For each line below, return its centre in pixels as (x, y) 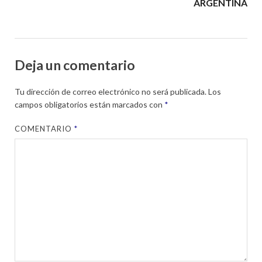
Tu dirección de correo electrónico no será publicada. (111, 92)
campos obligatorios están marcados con (89, 105)
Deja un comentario (75, 65)
